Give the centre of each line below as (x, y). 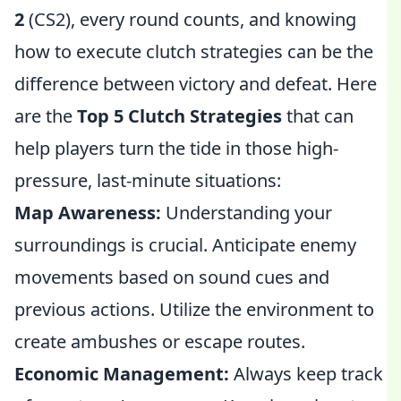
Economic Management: (122, 374)
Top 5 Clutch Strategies (179, 116)
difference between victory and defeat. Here (196, 84)
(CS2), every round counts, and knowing (190, 19)
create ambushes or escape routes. (160, 341)
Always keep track (306, 374)
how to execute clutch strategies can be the (194, 51)
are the (46, 116)
